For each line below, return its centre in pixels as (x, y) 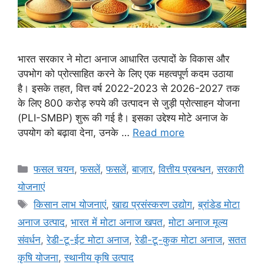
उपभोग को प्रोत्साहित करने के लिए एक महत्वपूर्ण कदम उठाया (126, 73)
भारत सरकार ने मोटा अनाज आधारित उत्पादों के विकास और (123, 59)
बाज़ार (143, 169)
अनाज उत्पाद (41, 222)
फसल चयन (54, 169)
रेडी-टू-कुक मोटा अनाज (179, 240)
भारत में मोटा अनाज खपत (117, 222)
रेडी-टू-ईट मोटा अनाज (88, 240)
